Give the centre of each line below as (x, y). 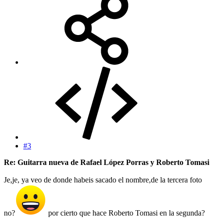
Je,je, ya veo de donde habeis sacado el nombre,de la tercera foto (103, 180)
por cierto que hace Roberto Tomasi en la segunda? (126, 213)
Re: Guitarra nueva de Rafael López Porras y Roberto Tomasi (107, 162)
